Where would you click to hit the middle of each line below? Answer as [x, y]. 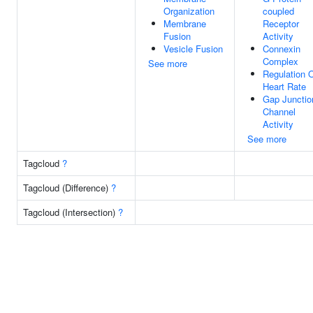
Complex [281, 61]
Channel [279, 111]
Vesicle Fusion [193, 49]
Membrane [185, 23]
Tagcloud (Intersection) [71, 212]
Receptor [281, 23]
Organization [189, 11]
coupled [278, 11]
